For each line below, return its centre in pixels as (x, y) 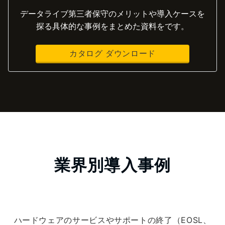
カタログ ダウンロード (113, 53)
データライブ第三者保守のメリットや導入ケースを (113, 13)
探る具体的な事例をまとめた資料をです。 (113, 26)
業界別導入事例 (113, 165)
